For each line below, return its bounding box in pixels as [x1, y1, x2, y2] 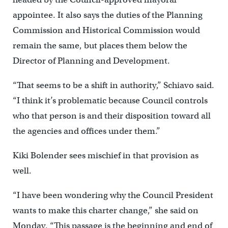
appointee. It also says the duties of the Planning [12, 9, 203, 20]
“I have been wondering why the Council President [12, 189, 213, 201]
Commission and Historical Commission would [12, 24, 200, 36]
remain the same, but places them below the [12, 40, 187, 51]
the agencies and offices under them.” [12, 125, 160, 136]
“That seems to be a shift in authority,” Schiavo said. [12, 79, 214, 91]
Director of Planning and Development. [12, 55, 170, 66]
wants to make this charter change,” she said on [12, 205, 198, 216]
